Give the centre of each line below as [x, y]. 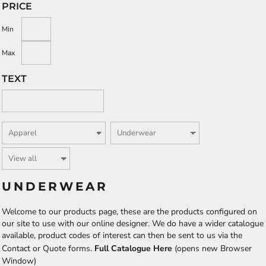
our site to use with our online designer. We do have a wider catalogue [133, 223]
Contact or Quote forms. [48, 248]
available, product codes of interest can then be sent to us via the [122, 235]
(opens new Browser [213, 248]
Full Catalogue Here [133, 248]
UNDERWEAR [55, 186]
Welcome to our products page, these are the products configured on [129, 211]
